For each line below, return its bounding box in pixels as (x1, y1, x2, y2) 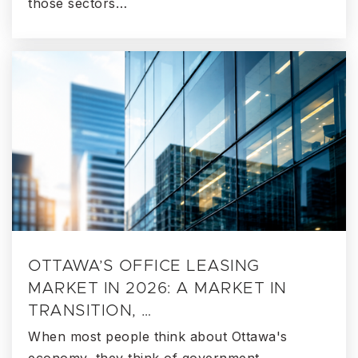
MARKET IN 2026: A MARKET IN (28, 280, 287, 297)
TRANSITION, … (28, 303, 152, 320)
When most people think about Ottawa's (28, 328, 288, 345)
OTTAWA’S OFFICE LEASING (28, 258, 260, 275)
